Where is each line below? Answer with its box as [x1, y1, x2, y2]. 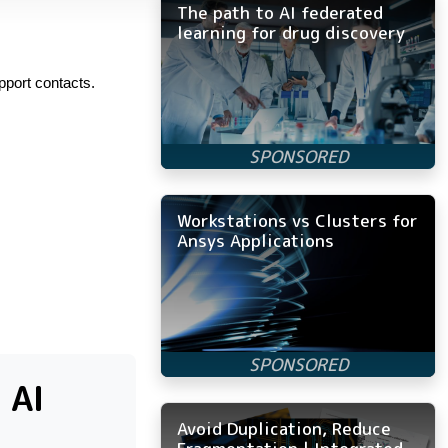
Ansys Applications [177, 228, 334, 252]
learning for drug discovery [177, 20, 405, 44]
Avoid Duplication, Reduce [177, 416, 391, 440]
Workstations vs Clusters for [177, 208, 418, 232]
